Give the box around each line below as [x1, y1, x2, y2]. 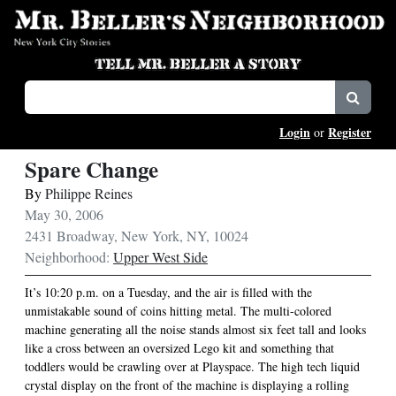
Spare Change [25, 152, 158, 186]
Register [328, 122, 371, 141]
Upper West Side [113, 247, 208, 266]
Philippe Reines [45, 183, 133, 202]
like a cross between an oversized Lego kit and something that [25, 339, 334, 356]
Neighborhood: [25, 247, 113, 266]
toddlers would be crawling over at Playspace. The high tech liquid [25, 357, 360, 375]
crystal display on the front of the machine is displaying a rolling [25, 376, 349, 393]
